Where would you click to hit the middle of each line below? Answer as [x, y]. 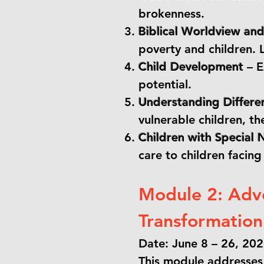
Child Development [191, 67]
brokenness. [171, 14]
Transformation [201, 221]
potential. [165, 84]
